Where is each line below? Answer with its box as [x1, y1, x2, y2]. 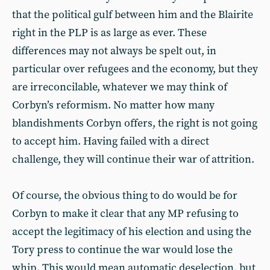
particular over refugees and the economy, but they [12, 62, 258, 76]
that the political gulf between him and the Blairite [12, 8, 253, 22]
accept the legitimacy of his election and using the [12, 225, 251, 239]
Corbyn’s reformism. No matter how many [12, 98, 215, 112]
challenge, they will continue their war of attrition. [12, 152, 254, 166]
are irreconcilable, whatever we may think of [12, 80, 227, 94]
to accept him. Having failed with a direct [12, 134, 209, 148]
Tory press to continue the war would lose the [12, 243, 233, 257]
